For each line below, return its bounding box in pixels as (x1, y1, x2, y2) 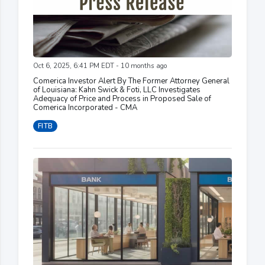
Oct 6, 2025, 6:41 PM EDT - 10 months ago (33, 61, 167, 70)
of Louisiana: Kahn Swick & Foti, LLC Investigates (33, 84, 201, 95)
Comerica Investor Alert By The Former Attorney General (33, 75, 230, 86)
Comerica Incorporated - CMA (33, 102, 137, 113)
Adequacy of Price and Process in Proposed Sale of (33, 93, 211, 104)
